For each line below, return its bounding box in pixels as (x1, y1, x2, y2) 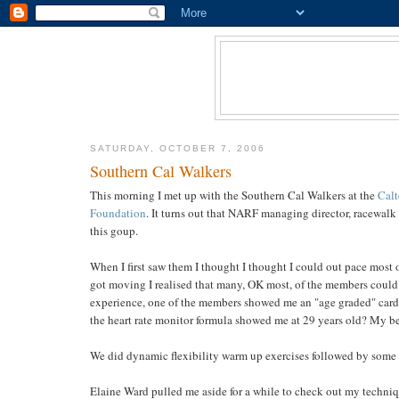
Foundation (89, 205, 146, 222)
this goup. (89, 223, 138, 240)
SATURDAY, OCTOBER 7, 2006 (89, 142, 266, 153)
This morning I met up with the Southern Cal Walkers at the (89, 187, 378, 204)
